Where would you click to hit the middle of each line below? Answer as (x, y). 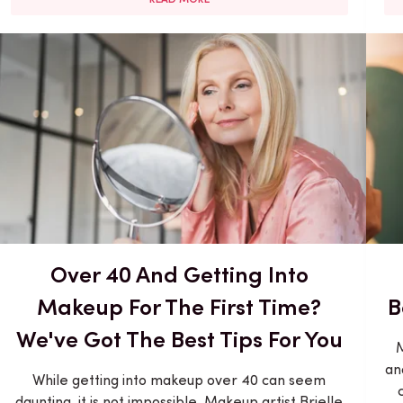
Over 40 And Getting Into (179, 274)
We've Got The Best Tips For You (179, 339)
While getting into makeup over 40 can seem (179, 380)
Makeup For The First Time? (179, 306)
